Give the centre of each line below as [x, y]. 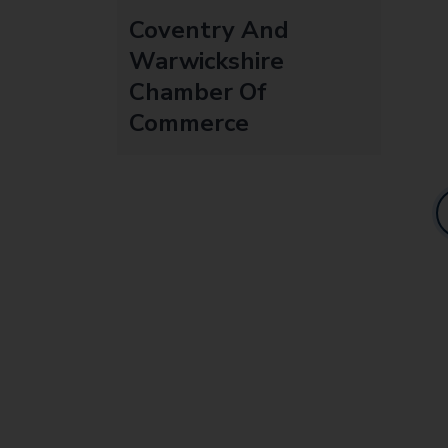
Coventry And [209, 29]
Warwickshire [206, 60]
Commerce [189, 122]
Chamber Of [198, 91]
